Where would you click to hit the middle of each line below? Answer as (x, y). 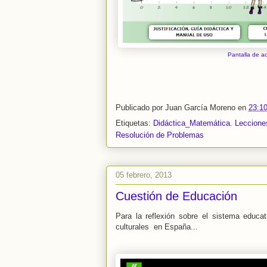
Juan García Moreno (201, 107)
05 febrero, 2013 (144, 175)
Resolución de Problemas (160, 135)
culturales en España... (157, 227)
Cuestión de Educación (176, 196)
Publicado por (140, 107)
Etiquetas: (134, 123)
